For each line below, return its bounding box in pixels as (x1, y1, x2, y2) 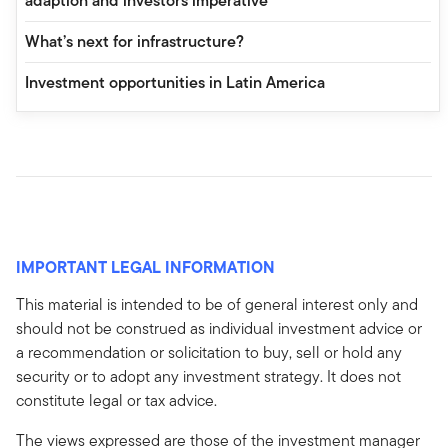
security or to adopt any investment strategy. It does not (16, 364, 401, 388)
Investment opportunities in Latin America (25, 70, 325, 94)
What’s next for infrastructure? (25, 29, 244, 53)
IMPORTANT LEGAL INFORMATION (16, 254, 275, 279)
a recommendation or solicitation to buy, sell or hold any (16, 340, 402, 364)
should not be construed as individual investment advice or (16, 316, 422, 340)
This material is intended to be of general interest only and (16, 292, 418, 316)
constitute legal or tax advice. (16, 388, 217, 412)
